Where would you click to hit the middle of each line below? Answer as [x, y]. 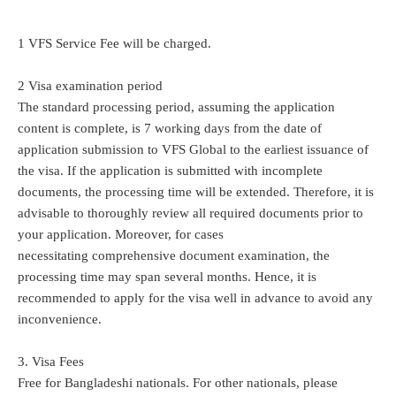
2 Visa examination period [90, 85]
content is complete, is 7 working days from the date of [170, 128]
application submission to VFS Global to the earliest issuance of [193, 149]
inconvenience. [60, 319]
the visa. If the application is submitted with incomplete [170, 170]
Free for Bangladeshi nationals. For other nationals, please [178, 382]
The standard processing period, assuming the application [176, 107]
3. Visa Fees [51, 361]
